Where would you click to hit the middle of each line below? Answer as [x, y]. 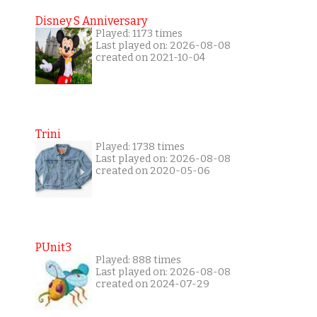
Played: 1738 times [140, 147]
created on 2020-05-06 [152, 171]
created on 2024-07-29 [152, 284]
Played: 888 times [138, 260]
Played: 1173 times [139, 34]
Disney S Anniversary [91, 21]
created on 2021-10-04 [150, 58]
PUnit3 [53, 248]
